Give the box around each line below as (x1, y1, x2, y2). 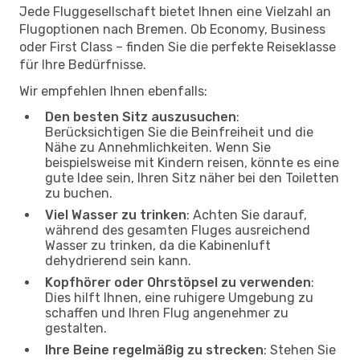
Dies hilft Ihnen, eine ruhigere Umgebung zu (45, 289, 313, 305)
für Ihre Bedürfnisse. (19, 56, 146, 72)
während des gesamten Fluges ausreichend (45, 222, 310, 238)
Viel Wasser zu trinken (45, 207, 186, 223)
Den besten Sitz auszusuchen (45, 108, 236, 125)
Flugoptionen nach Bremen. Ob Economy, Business (19, 21, 325, 37)
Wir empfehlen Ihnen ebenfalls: (19, 83, 207, 99)
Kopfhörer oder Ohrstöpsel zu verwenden (45, 274, 311, 290)
